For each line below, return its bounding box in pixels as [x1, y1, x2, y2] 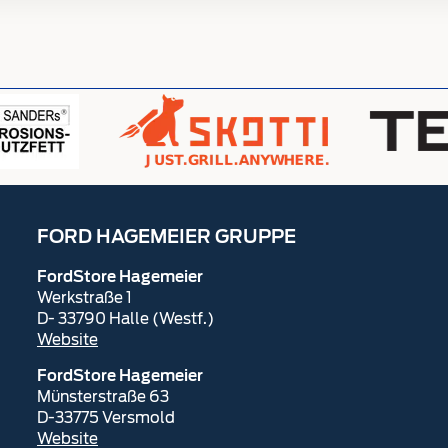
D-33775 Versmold [37, 409, 175, 427]
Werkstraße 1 [37, 289, 132, 307]
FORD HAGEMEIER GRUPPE [37, 229, 296, 247]
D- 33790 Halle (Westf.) [37, 310, 214, 328]
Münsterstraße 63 [37, 388, 169, 406]
